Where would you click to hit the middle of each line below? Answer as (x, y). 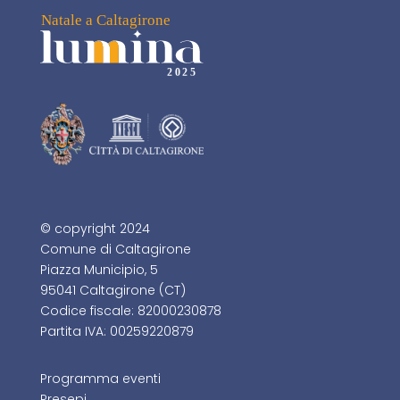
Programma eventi (100, 379)
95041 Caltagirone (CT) (112, 291)
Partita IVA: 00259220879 (117, 332)
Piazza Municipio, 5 (99, 270)
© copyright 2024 (95, 229)
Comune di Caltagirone (115, 250)
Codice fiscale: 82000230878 (130, 311)
